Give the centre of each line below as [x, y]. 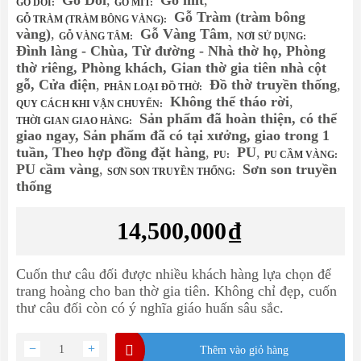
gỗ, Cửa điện [56, 85]
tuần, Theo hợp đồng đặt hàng [111, 153]
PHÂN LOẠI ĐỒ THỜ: [153, 87]
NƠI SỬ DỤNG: [272, 37]
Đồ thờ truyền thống [271, 85]
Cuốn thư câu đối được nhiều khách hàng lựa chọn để [174, 274]
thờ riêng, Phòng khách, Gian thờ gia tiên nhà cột [171, 68]
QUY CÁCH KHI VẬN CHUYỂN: [89, 104]
